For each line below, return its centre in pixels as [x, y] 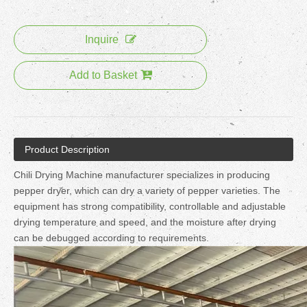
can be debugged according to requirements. [111, 237]
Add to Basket [103, 75]
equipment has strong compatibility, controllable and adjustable [150, 206]
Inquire [101, 39]
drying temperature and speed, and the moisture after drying [145, 222]
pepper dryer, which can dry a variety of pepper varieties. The [147, 190]
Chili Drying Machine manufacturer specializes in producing [142, 174]
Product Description [67, 149]
